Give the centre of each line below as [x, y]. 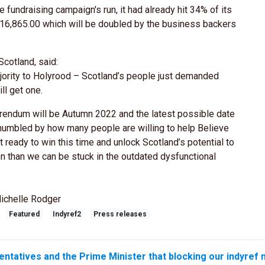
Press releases [120, 214]
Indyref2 [67, 214]
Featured [24, 214]
